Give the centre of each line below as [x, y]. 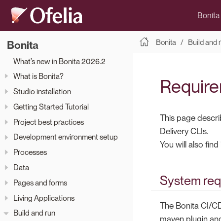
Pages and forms [40, 183]
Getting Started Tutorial [51, 107]
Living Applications [44, 198]
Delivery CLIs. [184, 131]
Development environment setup [66, 137]
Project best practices [49, 122]
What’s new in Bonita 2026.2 [59, 61]
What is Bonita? [38, 76]
